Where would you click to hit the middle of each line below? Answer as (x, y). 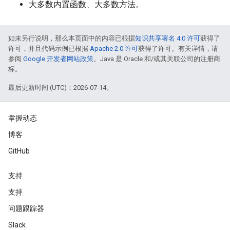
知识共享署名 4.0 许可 (168, 38)
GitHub (19, 151)
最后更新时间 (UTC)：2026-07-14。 (61, 88)
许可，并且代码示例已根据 (49, 49)
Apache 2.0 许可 (114, 49)
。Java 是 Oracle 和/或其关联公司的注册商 (157, 59)
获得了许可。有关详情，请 (178, 49)
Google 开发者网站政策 (58, 59)
